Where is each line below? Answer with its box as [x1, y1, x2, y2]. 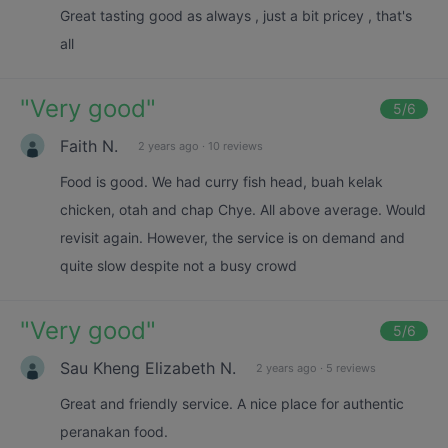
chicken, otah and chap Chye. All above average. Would [60, 201, 426, 218]
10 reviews [208, 138, 263, 153]
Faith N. [60, 135, 118, 156]
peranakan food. [60, 423, 168, 440]
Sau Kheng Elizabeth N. [60, 357, 236, 378]
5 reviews [326, 360, 376, 375]
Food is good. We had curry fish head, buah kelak [60, 173, 383, 190]
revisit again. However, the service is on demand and [60, 229, 405, 246]
